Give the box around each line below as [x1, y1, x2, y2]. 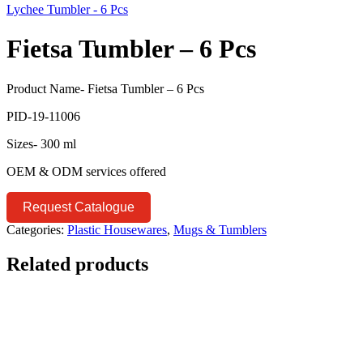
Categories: [6, 222, 64, 237]
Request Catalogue [23, 199, 135, 214]
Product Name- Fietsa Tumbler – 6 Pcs [6, 81, 204, 96]
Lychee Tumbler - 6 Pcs [6, 2, 128, 16]
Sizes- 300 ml [6, 136, 76, 151]
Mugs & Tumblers [173, 222, 267, 237]
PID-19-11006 [6, 109, 80, 123]
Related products [6, 253, 148, 275]
